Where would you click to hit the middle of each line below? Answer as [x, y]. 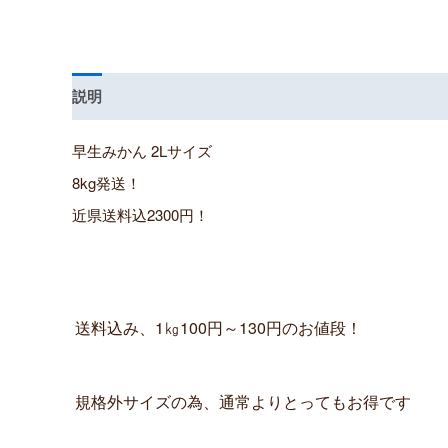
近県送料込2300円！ [140, 214]
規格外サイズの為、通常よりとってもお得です [243, 401]
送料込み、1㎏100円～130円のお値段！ [219, 328]
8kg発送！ [106, 182]
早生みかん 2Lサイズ [142, 150]
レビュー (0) [158, 96]
